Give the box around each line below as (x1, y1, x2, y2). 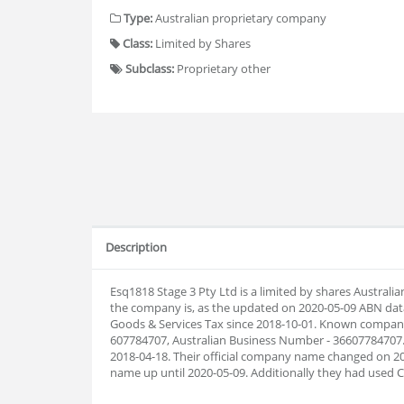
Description (106, 239, 167, 255)
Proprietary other (174, 60, 271, 77)
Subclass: (125, 60, 174, 77)
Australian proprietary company (152, 10, 326, 26)
